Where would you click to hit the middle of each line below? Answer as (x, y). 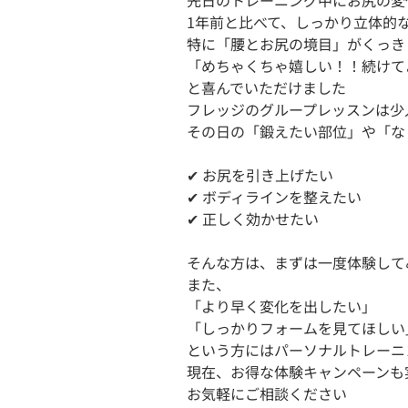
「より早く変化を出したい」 (281, 306)
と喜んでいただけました (268, 88)
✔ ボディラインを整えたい (274, 197)
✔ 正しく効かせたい (253, 219)
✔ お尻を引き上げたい (260, 175)
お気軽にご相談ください (267, 394)
